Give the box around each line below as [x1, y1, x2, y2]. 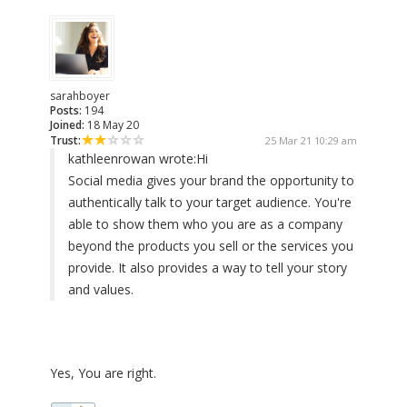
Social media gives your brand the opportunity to [68, 172, 354, 190]
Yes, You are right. [50, 364, 156, 382]
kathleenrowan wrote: [68, 150, 196, 168]
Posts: [50, 103, 82, 119]
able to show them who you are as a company [68, 215, 342, 233]
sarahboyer [50, 88, 110, 104]
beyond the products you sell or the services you [68, 237, 353, 255]
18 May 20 [84, 117, 139, 134]
